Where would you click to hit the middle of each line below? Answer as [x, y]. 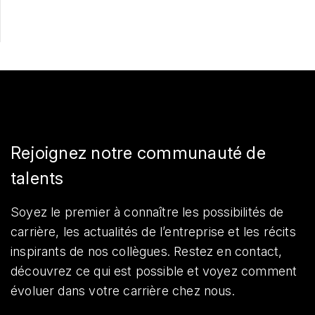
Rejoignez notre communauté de [138, 153]
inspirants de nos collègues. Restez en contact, [147, 252]
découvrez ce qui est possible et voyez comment [154, 271]
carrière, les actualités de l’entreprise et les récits [153, 232]
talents [37, 179]
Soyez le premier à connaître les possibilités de [147, 212]
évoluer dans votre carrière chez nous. [123, 291]
